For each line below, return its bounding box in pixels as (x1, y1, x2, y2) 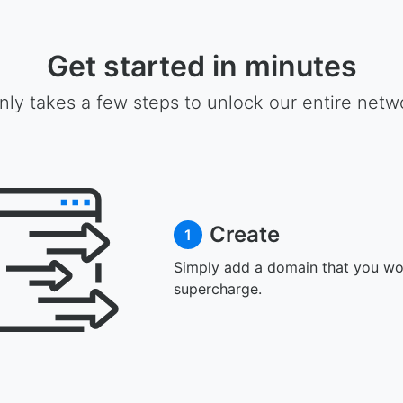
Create (209, 221, 280, 247)
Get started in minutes (46, 49, 357, 84)
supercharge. (173, 280, 262, 298)
